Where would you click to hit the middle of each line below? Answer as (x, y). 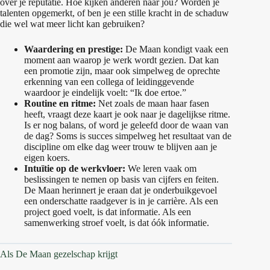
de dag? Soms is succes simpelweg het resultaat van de (128, 136)
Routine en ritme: (60, 104)
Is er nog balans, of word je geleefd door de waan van (126, 125)
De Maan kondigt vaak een (176, 49)
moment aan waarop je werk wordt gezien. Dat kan (121, 60)
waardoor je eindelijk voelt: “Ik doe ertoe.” (105, 93)
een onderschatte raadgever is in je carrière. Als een (121, 201)
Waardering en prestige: (74, 49)
